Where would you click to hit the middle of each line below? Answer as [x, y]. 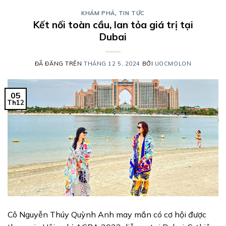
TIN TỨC [131, 13]
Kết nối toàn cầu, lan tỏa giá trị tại [113, 25]
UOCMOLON [173, 64]
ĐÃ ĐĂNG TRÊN [59, 64]
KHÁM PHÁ [98, 13]
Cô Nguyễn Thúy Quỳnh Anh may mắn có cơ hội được [107, 214]
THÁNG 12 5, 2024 [112, 64]
